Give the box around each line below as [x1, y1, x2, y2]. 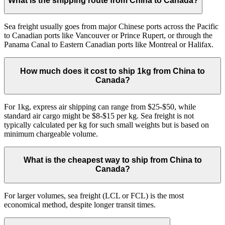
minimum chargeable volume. [4, 129, 98, 138]
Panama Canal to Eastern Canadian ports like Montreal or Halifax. [4, 40, 213, 49]
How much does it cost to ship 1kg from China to [20, 67, 205, 76]
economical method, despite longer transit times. [4, 200, 156, 209]
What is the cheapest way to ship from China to [23, 156, 202, 165]
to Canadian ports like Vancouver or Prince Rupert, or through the [4, 31, 212, 40]
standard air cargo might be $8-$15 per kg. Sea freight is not [4, 111, 194, 120]
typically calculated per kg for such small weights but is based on [4, 120, 209, 129]
